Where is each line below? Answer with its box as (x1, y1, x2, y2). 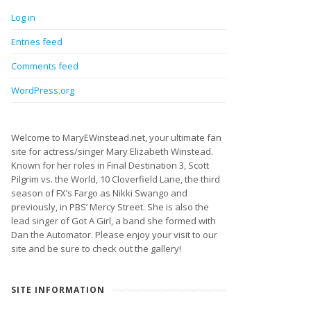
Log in (11, 11, 35, 24)
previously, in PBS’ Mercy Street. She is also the (11, 201, 209, 213)
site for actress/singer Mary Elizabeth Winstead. (11, 145, 213, 158)
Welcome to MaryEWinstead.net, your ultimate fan (11, 131, 221, 144)
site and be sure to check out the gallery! (11, 242, 181, 255)
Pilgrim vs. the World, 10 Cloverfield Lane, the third (11, 173, 220, 185)
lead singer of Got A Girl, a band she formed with (11, 215, 216, 227)
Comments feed (11, 60, 78, 72)
